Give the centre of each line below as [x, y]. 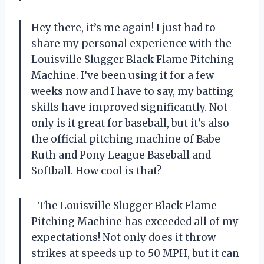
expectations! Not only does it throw [123, 237]
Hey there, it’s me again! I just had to [123, 27]
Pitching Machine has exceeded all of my [135, 221]
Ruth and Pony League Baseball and [121, 155]
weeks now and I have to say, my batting [132, 91]
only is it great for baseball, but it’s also [130, 123]
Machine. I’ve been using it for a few [123, 75]
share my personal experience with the [131, 43]
